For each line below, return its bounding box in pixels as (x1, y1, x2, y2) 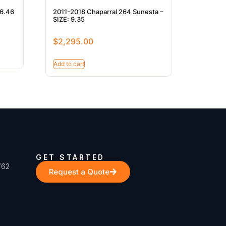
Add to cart (53, 60, 85, 68)
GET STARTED (36, 153, 105, 162)
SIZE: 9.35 (53, 15, 85, 23)
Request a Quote (49, 167, 109, 177)
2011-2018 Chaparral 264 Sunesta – (53, 7, 164, 16)
